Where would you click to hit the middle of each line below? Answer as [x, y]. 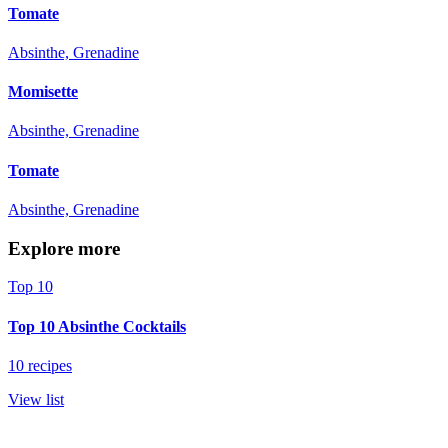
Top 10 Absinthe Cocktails [97, 326]
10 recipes [40, 365]
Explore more [64, 248]
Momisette [43, 92]
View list [36, 399]
